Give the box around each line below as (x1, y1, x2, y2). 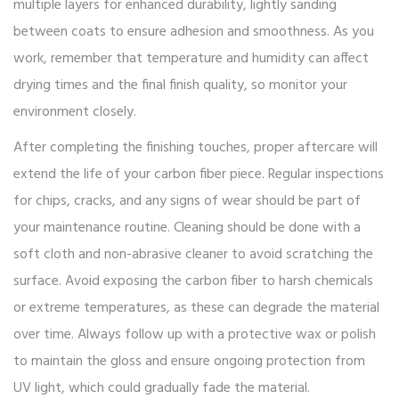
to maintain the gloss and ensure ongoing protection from (13, 350, 365, 374)
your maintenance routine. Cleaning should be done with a (13, 216, 361, 240)
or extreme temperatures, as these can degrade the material (13, 297, 379, 321)
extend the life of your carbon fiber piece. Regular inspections (13, 163, 384, 187)
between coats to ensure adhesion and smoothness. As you (13, 20, 374, 45)
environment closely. (13, 101, 136, 125)
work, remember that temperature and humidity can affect (13, 47, 369, 71)
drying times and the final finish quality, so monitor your (13, 74, 347, 98)
